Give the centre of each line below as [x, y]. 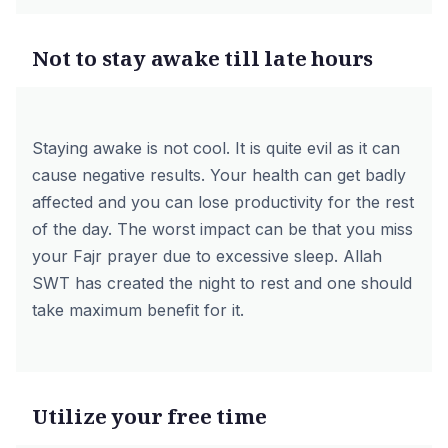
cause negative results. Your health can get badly [219, 175]
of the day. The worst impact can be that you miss [222, 229]
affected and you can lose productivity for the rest [223, 202]
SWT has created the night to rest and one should [222, 283]
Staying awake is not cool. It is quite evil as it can [216, 148]
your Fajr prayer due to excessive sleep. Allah [207, 256]
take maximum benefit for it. [138, 310]
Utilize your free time [149, 416]
